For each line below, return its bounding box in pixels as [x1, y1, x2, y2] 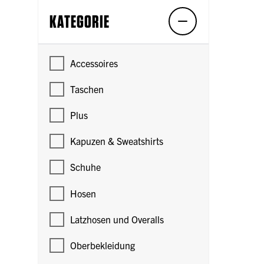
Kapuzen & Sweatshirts [70, 135, 164, 147]
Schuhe [70, 161, 101, 173]
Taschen [70, 82, 104, 95]
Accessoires [70, 57, 118, 69]
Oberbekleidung [70, 239, 136, 251]
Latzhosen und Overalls [70, 213, 164, 225]
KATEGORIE [49, 10, 110, 32]
